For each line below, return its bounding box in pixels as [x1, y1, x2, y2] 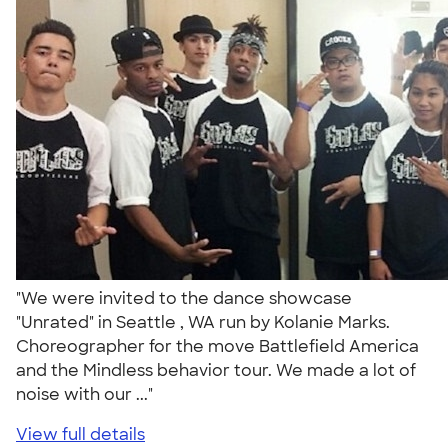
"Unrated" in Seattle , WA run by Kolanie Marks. [16, 311, 390, 333]
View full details [16, 423, 145, 445]
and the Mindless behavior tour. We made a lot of [16, 359, 416, 381]
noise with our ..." [16, 383, 161, 405]
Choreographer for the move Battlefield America [16, 335, 419, 357]
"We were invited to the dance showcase [16, 287, 352, 309]
